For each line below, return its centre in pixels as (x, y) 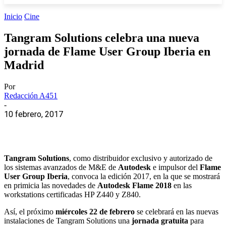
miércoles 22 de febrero (95, 211)
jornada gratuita (160, 220)
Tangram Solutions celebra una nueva (102, 38)
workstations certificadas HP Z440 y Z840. (72, 194)
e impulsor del (175, 167)
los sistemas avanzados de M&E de (61, 167)
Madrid (24, 65)
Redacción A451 (31, 95)
